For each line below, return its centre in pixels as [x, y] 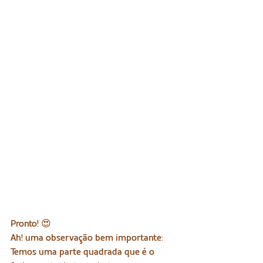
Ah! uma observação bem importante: [88, 237]
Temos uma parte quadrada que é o [84, 251]
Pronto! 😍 [31, 223]
